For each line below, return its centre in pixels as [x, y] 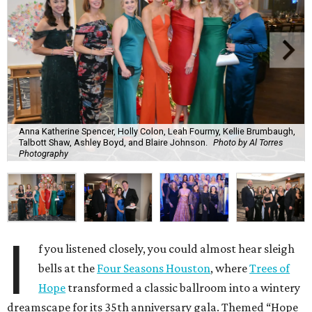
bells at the [68, 268]
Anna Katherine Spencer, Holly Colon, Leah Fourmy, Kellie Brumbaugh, [157, 131]
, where [230, 268]
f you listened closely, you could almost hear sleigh [167, 249]
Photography [44, 153]
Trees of [270, 268]
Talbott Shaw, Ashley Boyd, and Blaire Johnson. [113, 142]
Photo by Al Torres [248, 142]
